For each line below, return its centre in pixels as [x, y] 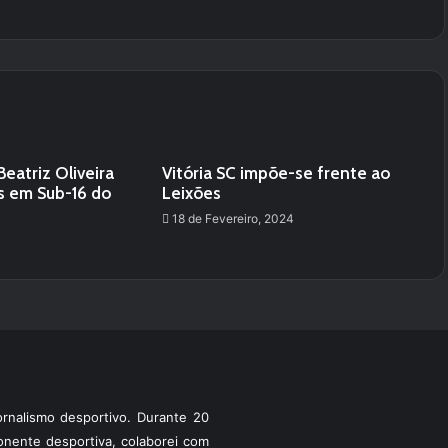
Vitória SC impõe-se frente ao [275, 173]
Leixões [191, 193]
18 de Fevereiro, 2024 [232, 218]
